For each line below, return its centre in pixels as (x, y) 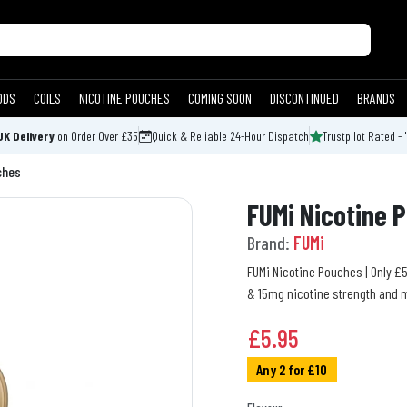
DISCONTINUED (304, 98)
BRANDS (376, 98)
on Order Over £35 (96, 136)
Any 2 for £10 (292, 370)
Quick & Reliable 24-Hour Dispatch (230, 136)
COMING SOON (220, 98)
